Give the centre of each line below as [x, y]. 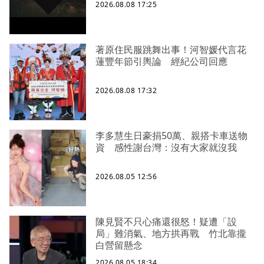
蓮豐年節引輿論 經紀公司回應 [161, 61]
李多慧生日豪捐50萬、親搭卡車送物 [171, 135]
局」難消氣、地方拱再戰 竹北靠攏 [171, 233]
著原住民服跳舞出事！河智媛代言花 [171, 49]
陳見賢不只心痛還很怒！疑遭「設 [166, 221]
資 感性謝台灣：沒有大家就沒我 [166, 147]
